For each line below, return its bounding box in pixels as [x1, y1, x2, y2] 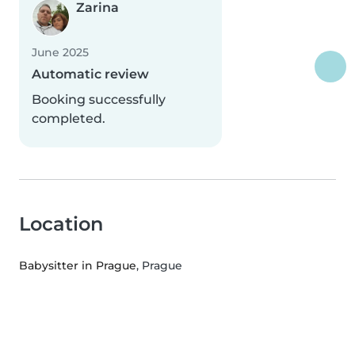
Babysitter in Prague [19, 258, 136, 273]
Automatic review [32, 67, 149, 82]
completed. [32, 111, 105, 127]
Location [19, 212, 103, 236]
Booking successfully [32, 92, 166, 108]
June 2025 [32, 45, 89, 60]
